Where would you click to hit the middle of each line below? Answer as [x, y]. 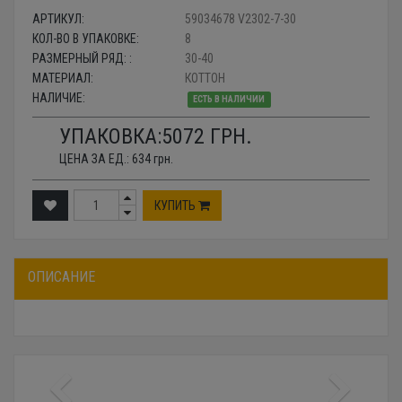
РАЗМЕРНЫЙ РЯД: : [82, 59]
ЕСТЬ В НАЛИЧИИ [229, 100]
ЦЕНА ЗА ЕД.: [96, 159]
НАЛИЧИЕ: [59, 98]
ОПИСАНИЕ [61, 277]
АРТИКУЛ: [58, 19]
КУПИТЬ [176, 205]
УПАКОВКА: [110, 137]
